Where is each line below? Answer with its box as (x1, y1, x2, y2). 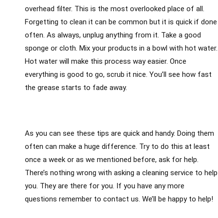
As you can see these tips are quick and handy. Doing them (24, 129, 214, 138)
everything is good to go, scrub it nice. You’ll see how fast (24, 70, 212, 79)
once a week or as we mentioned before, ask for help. (24, 155, 199, 164)
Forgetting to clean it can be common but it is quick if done (24, 18, 217, 27)
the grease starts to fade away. (24, 83, 127, 92)
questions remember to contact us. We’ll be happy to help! (24, 195, 213, 204)
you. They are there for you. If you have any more (24, 182, 184, 191)
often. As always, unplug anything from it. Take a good (24, 31, 201, 40)
